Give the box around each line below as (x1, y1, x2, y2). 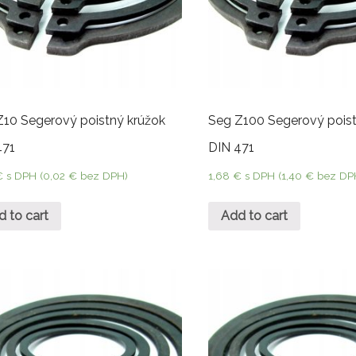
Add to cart (221, 207, 288, 223)
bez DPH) (77, 169, 129, 183)
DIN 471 (208, 140, 255, 156)
